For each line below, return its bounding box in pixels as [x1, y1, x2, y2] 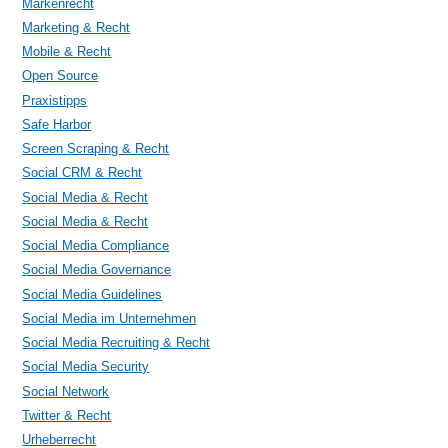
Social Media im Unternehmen [22, 310, 197, 326]
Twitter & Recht [22, 407, 112, 423]
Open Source [22, 68, 99, 84]
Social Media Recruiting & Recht [22, 335, 211, 351]
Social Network [22, 383, 110, 399]
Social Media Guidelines [22, 286, 163, 302]
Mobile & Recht [22, 44, 112, 60]
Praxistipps [22, 92, 88, 108]
